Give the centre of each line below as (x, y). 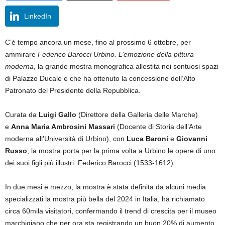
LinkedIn (38, 16)
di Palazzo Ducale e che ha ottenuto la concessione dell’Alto (100, 78)
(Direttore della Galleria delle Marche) (137, 115)
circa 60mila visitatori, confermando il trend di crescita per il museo (111, 211)
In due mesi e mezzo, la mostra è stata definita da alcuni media (105, 187)
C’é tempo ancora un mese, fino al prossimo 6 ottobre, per (98, 42)
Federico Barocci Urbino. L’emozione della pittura (116, 54)
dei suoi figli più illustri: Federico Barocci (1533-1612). (90, 163)
